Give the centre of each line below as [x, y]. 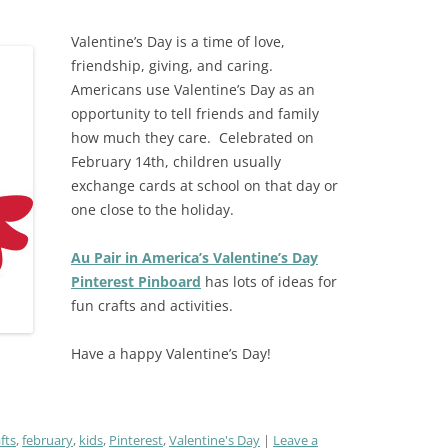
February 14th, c [125, 162]
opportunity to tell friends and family [194, 114]
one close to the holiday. [154, 210]
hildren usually [230, 162]
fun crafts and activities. [151, 306]
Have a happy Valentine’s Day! [170, 354]
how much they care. [140, 138]
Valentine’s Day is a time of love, [177, 42]
